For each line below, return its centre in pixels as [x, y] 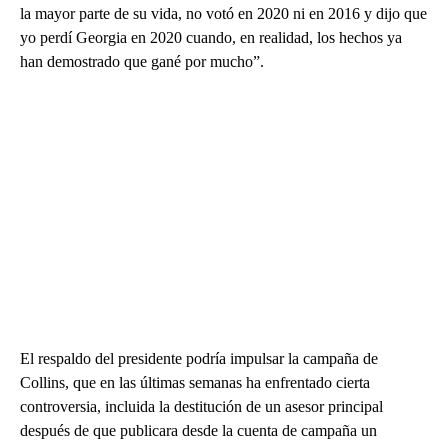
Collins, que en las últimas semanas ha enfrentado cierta [195, 382]
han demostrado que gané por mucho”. [142, 61]
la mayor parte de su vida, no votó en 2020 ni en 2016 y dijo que [223, 13]
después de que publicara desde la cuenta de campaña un [198, 430]
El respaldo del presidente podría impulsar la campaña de [199, 358]
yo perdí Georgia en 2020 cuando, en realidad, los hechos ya [211, 37]
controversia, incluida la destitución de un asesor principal [201, 406]
